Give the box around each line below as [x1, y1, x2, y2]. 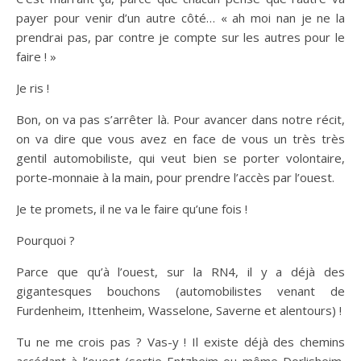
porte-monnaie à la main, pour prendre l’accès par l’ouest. [16, 169, 334, 185]
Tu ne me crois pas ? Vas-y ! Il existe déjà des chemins [16, 334, 345, 350]
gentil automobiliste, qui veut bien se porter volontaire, [16, 150, 345, 166]
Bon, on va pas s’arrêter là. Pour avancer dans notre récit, [16, 111, 345, 127]
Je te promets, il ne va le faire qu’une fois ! [16, 201, 247, 217]
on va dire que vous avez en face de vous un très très [16, 131, 345, 147]
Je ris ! [16, 80, 49, 96]
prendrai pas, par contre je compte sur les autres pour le [16, 29, 345, 45]
